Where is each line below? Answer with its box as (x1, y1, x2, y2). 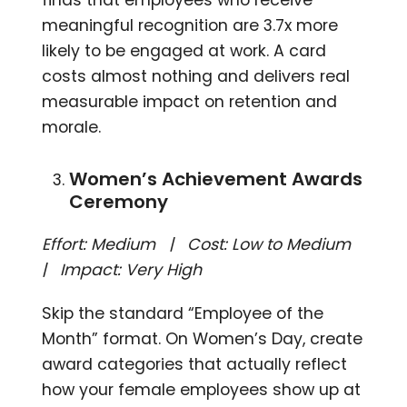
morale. (42, 115, 102, 138)
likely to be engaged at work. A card (42, 39, 327, 62)
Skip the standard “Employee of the (42, 302, 324, 324)
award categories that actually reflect (42, 352, 348, 375)
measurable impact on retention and (42, 90, 338, 113)
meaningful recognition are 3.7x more (42, 14, 339, 36)
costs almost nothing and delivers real (42, 65, 351, 87)
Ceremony (69, 188, 169, 214)
